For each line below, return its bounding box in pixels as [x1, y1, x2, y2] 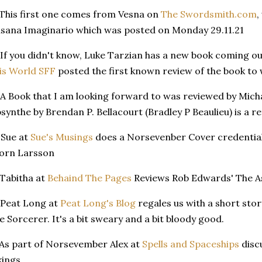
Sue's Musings [30, 130, 93, 143]
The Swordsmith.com [161, 8, 257, 20]
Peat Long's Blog [60, 196, 136, 209]
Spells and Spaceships [142, 237, 239, 250]
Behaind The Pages [47, 171, 132, 184]
